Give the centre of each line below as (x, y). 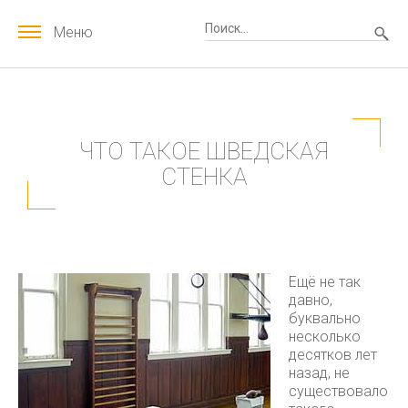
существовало (338, 391)
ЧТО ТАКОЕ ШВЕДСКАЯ (204, 151)
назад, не (319, 373)
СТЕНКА (204, 177)
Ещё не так (325, 282)
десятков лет (333, 355)
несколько (325, 337)
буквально (325, 318)
